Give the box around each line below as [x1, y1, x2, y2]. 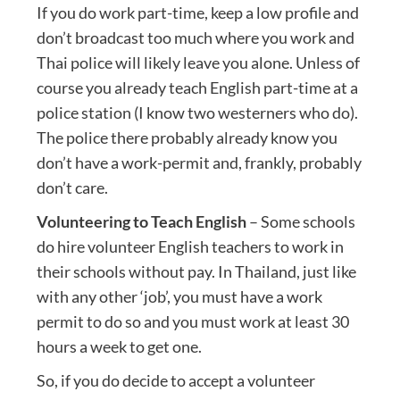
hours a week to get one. [36, 337, 202, 356]
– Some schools [246, 212, 355, 231]
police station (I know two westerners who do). [36, 103, 358, 122]
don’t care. [36, 178, 108, 197]
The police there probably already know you [36, 128, 337, 147]
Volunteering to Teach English [36, 212, 246, 231]
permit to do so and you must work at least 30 [36, 312, 349, 331]
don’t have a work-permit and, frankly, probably [36, 153, 362, 172]
